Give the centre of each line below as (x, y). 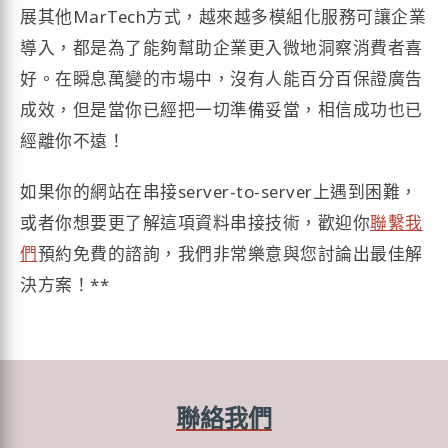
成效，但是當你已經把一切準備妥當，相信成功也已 (221, 109)
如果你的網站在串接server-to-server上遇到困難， (219, 191)
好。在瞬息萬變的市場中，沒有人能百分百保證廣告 (221, 78)
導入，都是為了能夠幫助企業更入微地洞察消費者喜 (221, 47)
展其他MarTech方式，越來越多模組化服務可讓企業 (223, 16)
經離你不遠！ (73, 140)
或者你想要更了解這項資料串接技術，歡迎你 (195, 222)
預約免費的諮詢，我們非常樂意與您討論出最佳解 (230, 253)
